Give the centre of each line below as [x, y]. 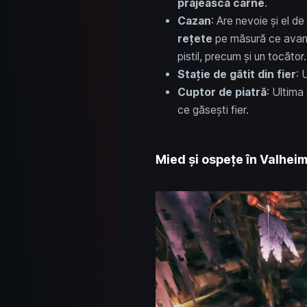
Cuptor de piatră [222, 92]
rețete [195, 38]
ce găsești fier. [213, 110]
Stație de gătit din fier [236, 74]
